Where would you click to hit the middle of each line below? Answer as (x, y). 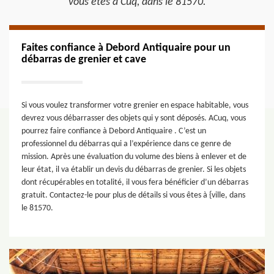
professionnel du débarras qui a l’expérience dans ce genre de (126, 144)
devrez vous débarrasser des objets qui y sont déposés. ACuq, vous (134, 118)
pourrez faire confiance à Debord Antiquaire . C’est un (114, 131)
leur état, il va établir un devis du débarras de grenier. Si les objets (134, 170)
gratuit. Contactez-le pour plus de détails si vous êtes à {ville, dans (133, 195)
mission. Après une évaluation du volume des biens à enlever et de (134, 157)
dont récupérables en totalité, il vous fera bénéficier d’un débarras (135, 183)
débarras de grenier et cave (84, 60)
